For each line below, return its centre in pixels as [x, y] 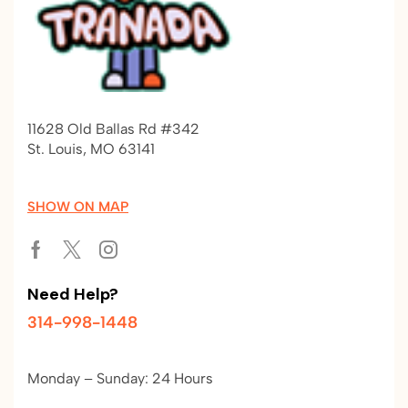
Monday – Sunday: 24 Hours [120, 379]
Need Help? [73, 294]
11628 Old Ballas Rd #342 [113, 129]
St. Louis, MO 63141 [91, 149]
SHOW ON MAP [78, 206]
